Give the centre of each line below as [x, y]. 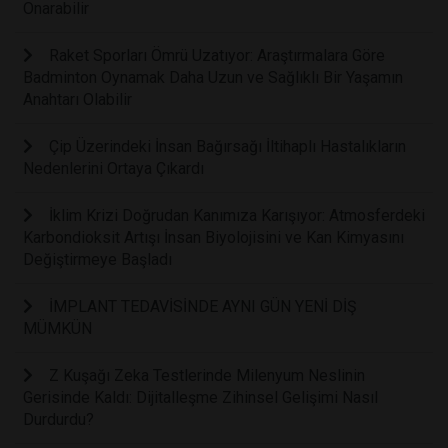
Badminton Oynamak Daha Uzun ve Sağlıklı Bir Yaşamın [213, 78]
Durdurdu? [58, 420]
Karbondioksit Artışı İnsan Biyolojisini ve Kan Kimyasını [213, 238]
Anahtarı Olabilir [77, 100]
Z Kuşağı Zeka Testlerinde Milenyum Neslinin [207, 376]
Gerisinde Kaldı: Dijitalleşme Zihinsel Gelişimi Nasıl [200, 398]
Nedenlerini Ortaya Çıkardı [113, 169]
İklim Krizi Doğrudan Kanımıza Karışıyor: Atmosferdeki [237, 216]
